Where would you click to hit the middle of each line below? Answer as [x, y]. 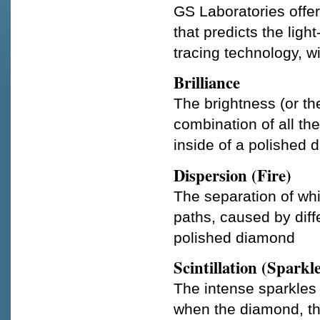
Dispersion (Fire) [232, 175]
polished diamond [234, 237]
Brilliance [207, 83]
